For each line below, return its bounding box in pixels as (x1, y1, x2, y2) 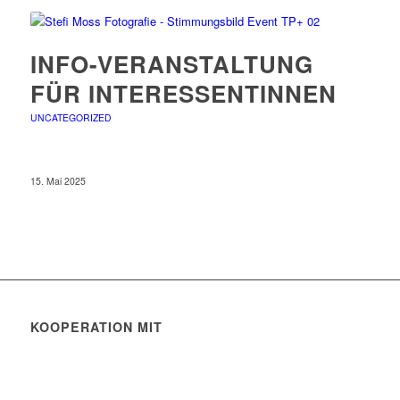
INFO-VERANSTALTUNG (29, 47, 313, 80)
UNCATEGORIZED (29, 111, 112, 124)
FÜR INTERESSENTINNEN (29, 77, 337, 110)
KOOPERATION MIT (29, 318, 162, 336)
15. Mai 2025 (29, 174, 86, 187)
